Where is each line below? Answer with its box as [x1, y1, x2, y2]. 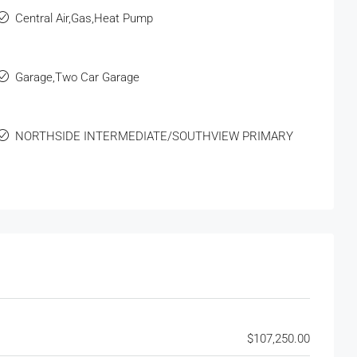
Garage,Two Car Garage [15, 69, 140, 84]
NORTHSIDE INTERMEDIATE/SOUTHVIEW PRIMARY [15, 128, 294, 143]
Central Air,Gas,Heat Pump [15, 10, 154, 25]
